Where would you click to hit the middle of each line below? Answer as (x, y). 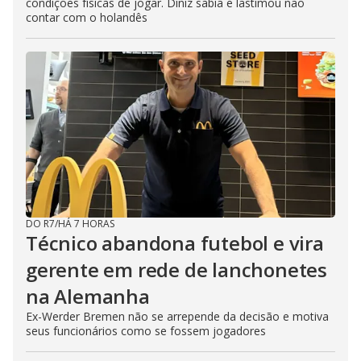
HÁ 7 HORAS (86, 223)
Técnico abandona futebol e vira (175, 243)
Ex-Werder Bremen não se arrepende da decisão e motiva (177, 316)
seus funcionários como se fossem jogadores (146, 330)
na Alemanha (88, 296)
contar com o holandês (87, 17)
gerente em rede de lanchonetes (176, 269)
